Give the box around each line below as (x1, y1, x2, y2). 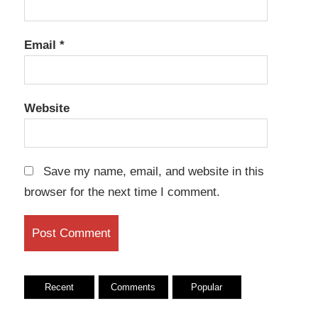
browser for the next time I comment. (24, 185, 220, 199)
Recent (44, 282, 74, 293)
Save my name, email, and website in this (43, 164, 264, 178)
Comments (111, 282, 156, 293)
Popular (191, 282, 223, 293)
